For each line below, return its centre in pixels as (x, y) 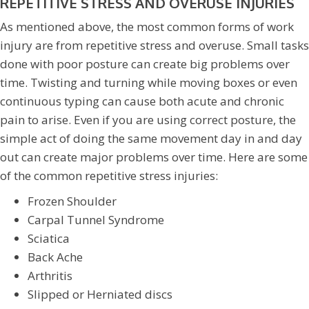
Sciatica (49, 239)
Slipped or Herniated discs (100, 295)
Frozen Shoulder (72, 201)
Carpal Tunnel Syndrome (96, 220)
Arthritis (50, 276)
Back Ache (55, 257)
